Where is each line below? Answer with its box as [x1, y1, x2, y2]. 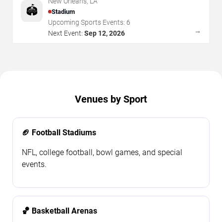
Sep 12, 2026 [84, 29, 125, 37]
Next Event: [48, 29, 83, 37]
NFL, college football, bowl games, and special [22, 147, 182, 157]
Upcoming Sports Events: [48, 18, 126, 26]
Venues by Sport [75, 93, 147, 105]
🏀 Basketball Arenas [22, 206, 97, 216]
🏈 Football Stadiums [22, 127, 96, 137]
